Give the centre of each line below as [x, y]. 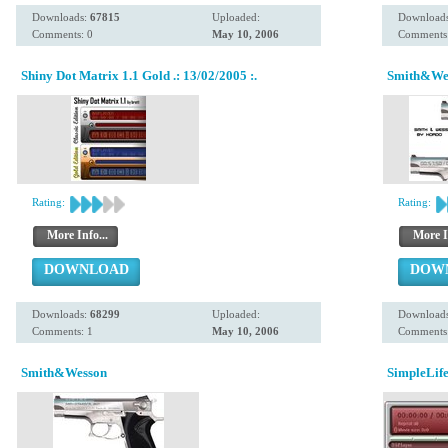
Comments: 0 [62, 34]
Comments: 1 [62, 331]
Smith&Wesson [64, 372]
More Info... [77, 235]
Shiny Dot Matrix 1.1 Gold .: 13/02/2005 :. [139, 75]
